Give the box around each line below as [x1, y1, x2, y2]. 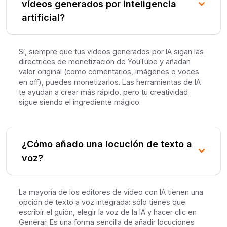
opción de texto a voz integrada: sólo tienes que [19, 198, 186, 207]
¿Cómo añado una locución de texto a [22, 139, 193, 150]
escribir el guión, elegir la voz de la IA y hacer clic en [19, 208, 197, 217]
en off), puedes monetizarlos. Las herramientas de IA [19, 78, 201, 87]
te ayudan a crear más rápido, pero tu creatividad [19, 88, 188, 97]
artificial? [22, 12, 65, 23]
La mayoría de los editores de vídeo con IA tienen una [19, 187, 204, 197]
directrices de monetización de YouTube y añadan [19, 57, 191, 66]
